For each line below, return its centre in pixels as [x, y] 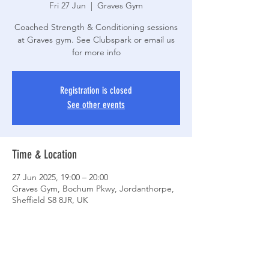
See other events [96, 104]
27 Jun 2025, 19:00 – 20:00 [60, 177]
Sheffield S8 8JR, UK [50, 200]
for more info [96, 52]
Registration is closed [96, 90]
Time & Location [44, 154]
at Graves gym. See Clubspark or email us [96, 39]
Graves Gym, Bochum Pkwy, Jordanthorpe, [93, 188]
